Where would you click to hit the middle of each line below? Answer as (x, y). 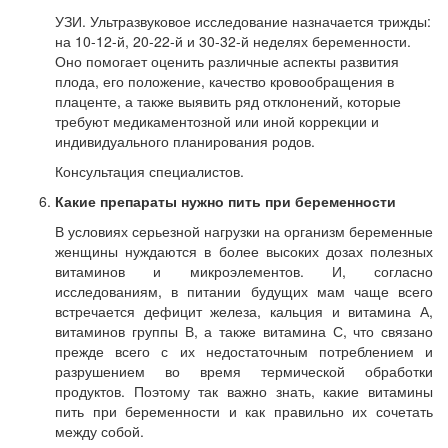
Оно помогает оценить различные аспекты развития (227, 61)
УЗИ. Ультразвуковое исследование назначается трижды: (243, 21)
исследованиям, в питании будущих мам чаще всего (244, 291)
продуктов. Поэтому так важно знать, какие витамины (244, 391)
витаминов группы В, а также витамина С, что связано (244, 331)
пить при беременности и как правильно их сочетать (244, 411)
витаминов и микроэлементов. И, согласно (244, 271)
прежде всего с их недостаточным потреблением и (244, 351)
